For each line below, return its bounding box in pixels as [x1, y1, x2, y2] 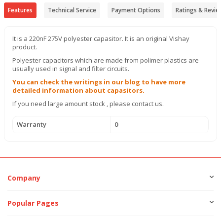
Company [7, 173, 40, 183]
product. [12, 42, 37, 52]
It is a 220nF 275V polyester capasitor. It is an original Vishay [12, 34, 189, 43]
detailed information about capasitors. [12, 86, 145, 95]
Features [8, 6, 33, 15]
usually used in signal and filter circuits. [12, 64, 129, 74]
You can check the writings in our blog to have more [12, 77, 185, 87]
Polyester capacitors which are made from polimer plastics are [12, 56, 199, 65]
